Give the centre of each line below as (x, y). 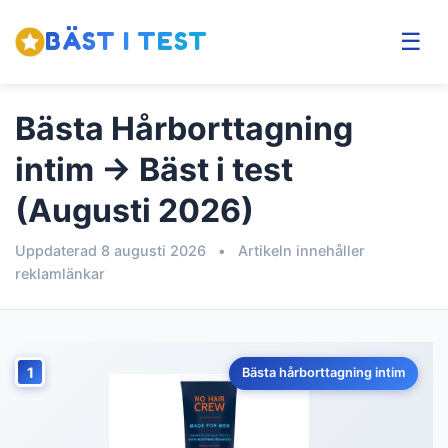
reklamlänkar (60, 273)
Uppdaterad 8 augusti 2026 (112, 250)
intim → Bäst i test (154, 169)
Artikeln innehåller (299, 250)
